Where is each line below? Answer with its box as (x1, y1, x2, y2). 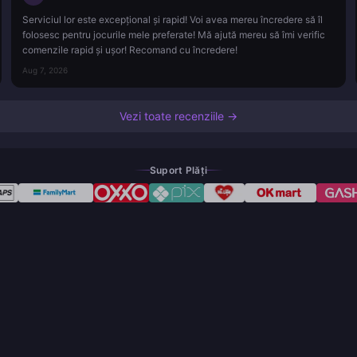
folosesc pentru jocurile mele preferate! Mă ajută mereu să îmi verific (22, 28, 325, 41)
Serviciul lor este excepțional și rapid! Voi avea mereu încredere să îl (22, 13, 323, 25)
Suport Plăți (149, 163, 208, 176)
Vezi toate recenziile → (120, 108, 237, 123)
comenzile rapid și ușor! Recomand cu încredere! (22, 43, 237, 56)
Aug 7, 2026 (22, 65, 68, 75)
